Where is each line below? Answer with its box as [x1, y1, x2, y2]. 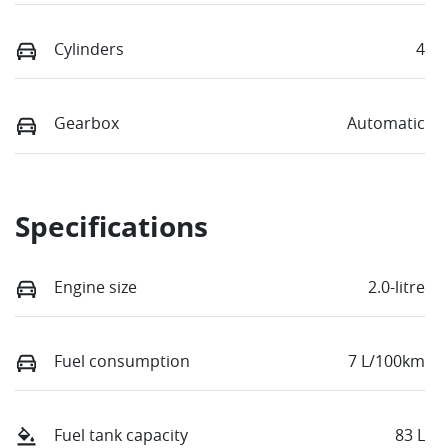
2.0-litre [368, 275, 425, 298]
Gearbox [54, 112, 119, 135]
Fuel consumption [54, 349, 190, 372]
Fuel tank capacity [54, 424, 188, 446]
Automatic [347, 112, 425, 135]
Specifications [15, 206, 208, 245]
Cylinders [54, 38, 124, 61]
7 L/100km [348, 349, 425, 372]
